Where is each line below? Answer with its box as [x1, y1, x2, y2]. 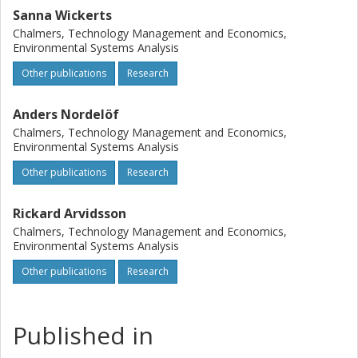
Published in [13, 319, 153, 352]
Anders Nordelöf [13, 105, 119, 123]
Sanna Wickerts [13, 6, 112, 24]
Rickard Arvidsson [13, 205, 126, 222]
